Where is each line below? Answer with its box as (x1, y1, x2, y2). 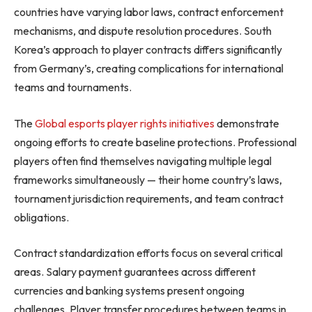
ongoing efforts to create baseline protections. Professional (14, 134, 297, 149)
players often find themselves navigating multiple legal (14, 153, 272, 168)
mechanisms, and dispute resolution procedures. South (14, 24, 272, 38)
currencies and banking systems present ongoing (14, 283, 244, 298)
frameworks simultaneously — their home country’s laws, (14, 172, 282, 187)
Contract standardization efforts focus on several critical (14, 246, 283, 260)
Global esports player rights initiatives (35, 116, 214, 130)
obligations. (14, 210, 69, 224)
